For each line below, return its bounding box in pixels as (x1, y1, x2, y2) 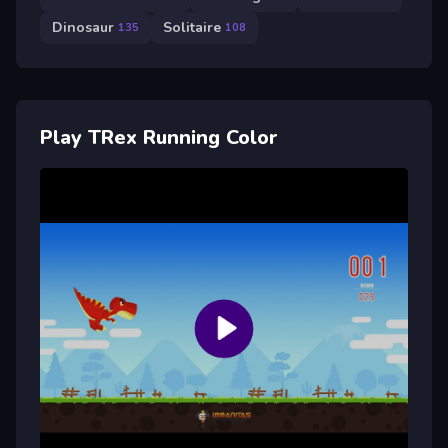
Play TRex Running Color (40, 123, 278, 151)
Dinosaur (52, 18, 114, 38)
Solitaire (163, 18, 221, 38)
